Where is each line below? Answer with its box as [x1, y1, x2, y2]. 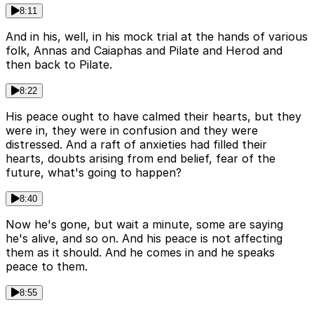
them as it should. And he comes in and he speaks [6, 245, 275, 260]
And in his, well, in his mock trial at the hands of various [6, 29, 308, 44]
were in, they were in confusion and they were [6, 123, 258, 138]
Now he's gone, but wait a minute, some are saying [6, 217, 283, 232]
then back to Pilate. [6, 57, 112, 72]
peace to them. [6, 259, 88, 274]
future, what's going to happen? [6, 165, 182, 180]
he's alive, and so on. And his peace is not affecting [6, 231, 282, 246]
